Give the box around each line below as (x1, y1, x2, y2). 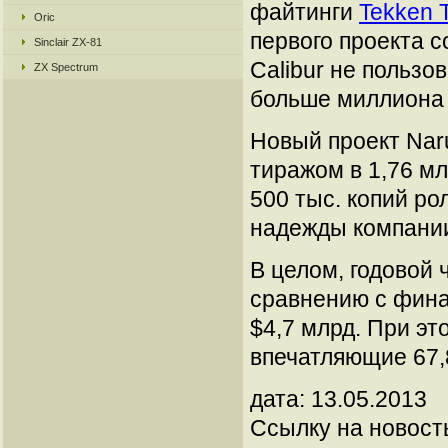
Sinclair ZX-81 (34, 36, 102, 48)
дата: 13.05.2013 (250, 386, 427, 412)
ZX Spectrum (34, 61, 98, 73)
